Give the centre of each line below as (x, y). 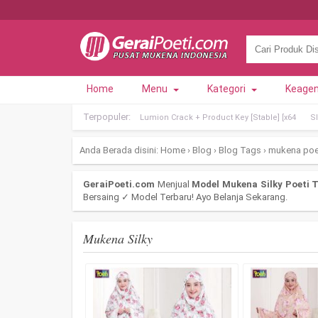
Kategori (227, 89)
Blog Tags (240, 150)
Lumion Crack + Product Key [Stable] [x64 (218, 117)
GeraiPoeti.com (119, 184)
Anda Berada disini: (119, 150)
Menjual (174, 184)
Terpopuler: (108, 117)
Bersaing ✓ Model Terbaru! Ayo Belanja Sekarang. (185, 197)
